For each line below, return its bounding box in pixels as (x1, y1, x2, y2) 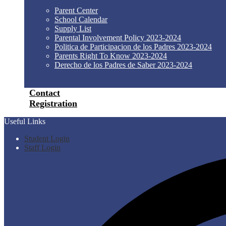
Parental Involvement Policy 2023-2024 (54, 33, 181, 42)
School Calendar (54, 15, 107, 24)
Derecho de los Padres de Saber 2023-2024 (54, 61, 192, 69)
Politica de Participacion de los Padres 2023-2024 (54, 42, 212, 51)
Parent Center (54, 6, 98, 15)
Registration (29, 98, 77, 108)
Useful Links (4, 117, 45, 126)
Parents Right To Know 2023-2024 (54, 51, 167, 60)
